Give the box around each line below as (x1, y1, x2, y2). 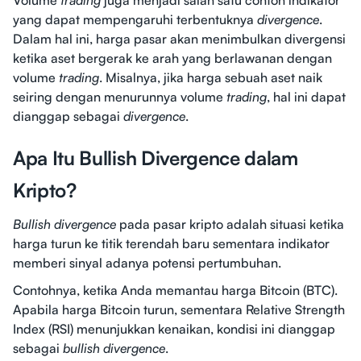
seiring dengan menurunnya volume (13, 89, 226, 106)
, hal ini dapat (267, 89, 346, 106)
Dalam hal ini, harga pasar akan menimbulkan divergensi (13, 31, 346, 48)
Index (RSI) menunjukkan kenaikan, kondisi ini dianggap (13, 321, 335, 338)
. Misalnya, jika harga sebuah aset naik (99, 69, 322, 86)
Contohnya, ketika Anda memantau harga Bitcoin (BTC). (13, 282, 338, 299)
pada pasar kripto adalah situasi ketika (116, 216, 344, 233)
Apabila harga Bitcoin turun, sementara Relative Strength (13, 301, 345, 318)
